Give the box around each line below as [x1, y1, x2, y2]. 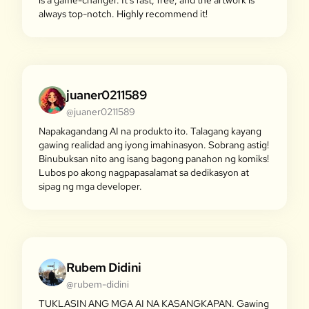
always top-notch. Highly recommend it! [39, 8, 208, 20]
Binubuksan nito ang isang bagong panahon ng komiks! [39, 152, 269, 165]
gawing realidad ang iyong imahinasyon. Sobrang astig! [39, 139, 269, 151]
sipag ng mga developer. [39, 180, 142, 192]
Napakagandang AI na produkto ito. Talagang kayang [39, 125, 261, 137]
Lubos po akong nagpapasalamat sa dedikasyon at [39, 166, 249, 179]
